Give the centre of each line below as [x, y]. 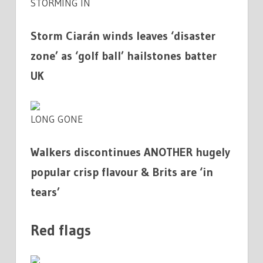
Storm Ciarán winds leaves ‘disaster [123, 36]
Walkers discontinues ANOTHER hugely [130, 152]
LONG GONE [57, 119]
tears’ [45, 192]
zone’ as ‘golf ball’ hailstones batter [124, 56]
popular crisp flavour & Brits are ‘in [122, 172]
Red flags [61, 230]
